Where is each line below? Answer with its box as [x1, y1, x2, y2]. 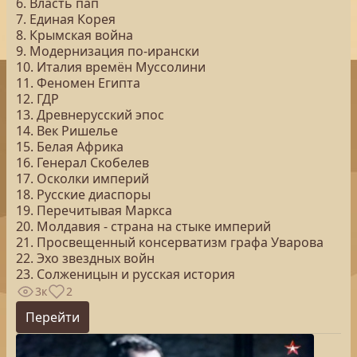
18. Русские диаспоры [16, 186, 151, 203]
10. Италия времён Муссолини [16, 58, 206, 76]
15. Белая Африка [16, 138, 124, 155]
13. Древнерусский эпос [16, 106, 164, 124]
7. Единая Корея [16, 10, 116, 28]
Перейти [25, 308, 80, 326]
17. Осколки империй [16, 170, 149, 187]
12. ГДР [16, 90, 59, 108]
